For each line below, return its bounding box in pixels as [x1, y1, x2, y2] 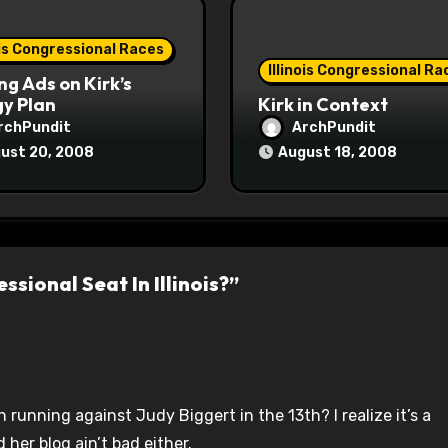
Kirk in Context [257, 93, 388, 117]
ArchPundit [291, 118, 376, 136]
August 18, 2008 [277, 144, 397, 162]
